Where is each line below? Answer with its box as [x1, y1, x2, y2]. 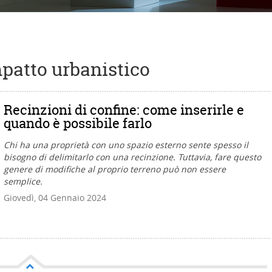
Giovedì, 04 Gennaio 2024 [4, 192, 106, 203]
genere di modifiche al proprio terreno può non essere [4, 163, 226, 175]
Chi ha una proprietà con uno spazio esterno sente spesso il [4, 139, 248, 151]
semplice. [4, 175, 42, 187]
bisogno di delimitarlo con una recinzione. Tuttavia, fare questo [4, 151, 261, 163]
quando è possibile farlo [4, 114, 152, 132]
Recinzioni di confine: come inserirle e [4, 101, 244, 119]
